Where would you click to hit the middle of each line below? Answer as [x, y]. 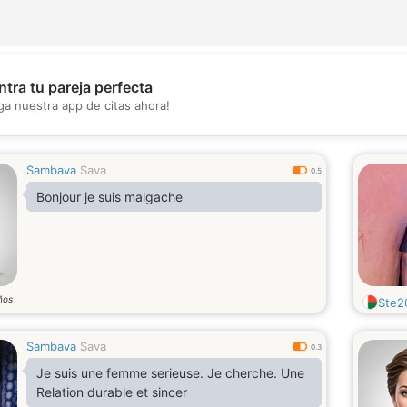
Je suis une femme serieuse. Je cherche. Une [170, 373]
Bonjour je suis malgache [109, 197]
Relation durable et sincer [112, 392]
